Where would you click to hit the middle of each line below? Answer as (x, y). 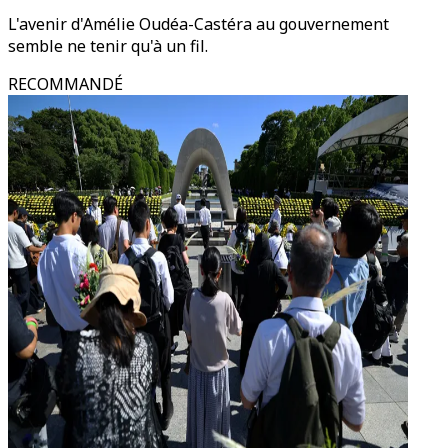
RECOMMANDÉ (65, 84)
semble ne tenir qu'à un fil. (108, 46)
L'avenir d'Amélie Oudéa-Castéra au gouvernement (198, 24)
